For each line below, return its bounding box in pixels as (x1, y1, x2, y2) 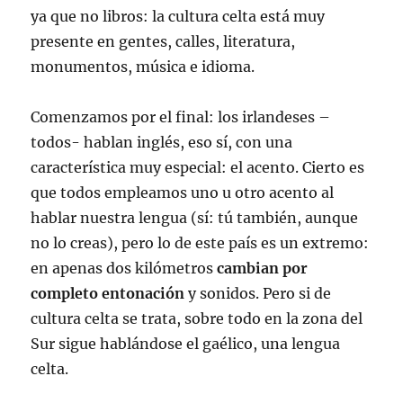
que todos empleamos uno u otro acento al (31, 184, 335, 202)
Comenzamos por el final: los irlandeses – (31, 108, 331, 127)
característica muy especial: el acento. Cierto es (31, 158, 365, 177)
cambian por (217, 259, 309, 278)
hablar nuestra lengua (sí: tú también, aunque (31, 209, 359, 228)
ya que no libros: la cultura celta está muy (31, 7, 326, 26)
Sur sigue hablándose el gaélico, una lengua (31, 335, 341, 354)
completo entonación (31, 284, 185, 303)
